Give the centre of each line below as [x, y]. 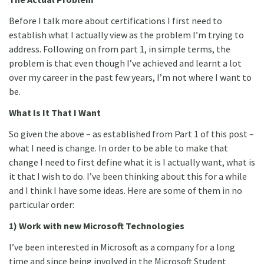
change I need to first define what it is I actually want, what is [132, 162]
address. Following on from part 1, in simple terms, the [120, 49]
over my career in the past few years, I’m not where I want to [130, 77]
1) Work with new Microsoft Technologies [97, 226]
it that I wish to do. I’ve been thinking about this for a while [128, 176]
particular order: [42, 204]
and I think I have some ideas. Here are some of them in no [126, 190]
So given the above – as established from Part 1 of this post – [131, 134]
